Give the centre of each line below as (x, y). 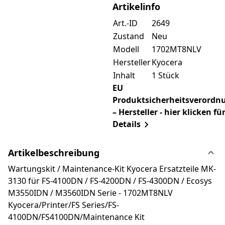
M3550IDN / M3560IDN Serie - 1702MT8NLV (90, 193)
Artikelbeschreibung (54, 153)
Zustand (128, 36)
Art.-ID (125, 23)
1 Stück (165, 75)
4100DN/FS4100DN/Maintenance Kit (76, 217)
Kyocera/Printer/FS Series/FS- (64, 205)
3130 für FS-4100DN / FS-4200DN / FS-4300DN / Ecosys (110, 181)
